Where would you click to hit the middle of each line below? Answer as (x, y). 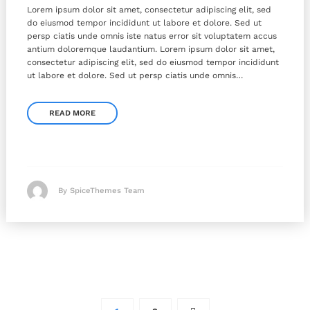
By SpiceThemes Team (101, 191)
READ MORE (72, 113)
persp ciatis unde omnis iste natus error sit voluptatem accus (152, 36)
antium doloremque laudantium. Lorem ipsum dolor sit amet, (151, 49)
